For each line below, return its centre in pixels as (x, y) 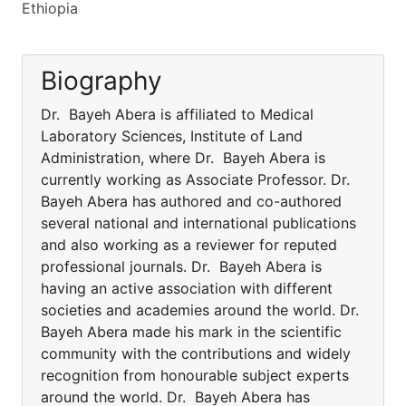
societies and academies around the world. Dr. (202, 310)
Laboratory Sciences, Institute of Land (172, 136)
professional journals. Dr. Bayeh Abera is (181, 266)
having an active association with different (187, 288)
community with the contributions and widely (196, 353)
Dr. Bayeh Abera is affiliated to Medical (177, 114)
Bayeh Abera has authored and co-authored (191, 201)
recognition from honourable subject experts (195, 375)
